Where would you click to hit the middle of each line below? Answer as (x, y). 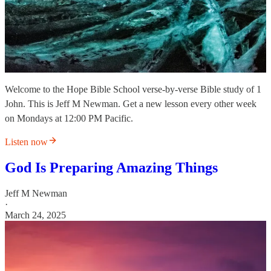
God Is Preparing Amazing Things (111, 168)
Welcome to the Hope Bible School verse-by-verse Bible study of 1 (133, 90)
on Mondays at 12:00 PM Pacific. (69, 119)
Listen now (26, 142)
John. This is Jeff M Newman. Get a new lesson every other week (131, 104)
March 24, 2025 (35, 215)
